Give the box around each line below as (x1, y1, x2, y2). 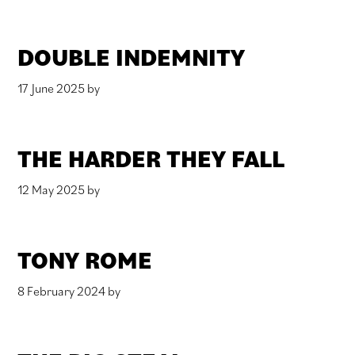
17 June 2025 (17, 79, 86, 96)
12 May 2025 (17, 181, 86, 197)
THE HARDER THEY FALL (17, 142, 285, 174)
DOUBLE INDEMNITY (17, 40, 246, 72)
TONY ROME (17, 243, 153, 275)
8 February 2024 (17, 282, 106, 299)
